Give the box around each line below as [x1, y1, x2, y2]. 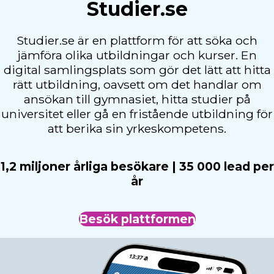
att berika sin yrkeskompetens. [48, 120, 226, 136]
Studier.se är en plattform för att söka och [17, 32, 257, 48]
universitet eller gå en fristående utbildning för [1, 106, 273, 121]
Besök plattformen [78, 212, 196, 227]
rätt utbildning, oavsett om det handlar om [12, 76, 262, 92]
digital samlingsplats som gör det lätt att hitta [3, 62, 271, 77]
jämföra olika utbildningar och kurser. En [17, 47, 257, 62]
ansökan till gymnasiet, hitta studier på [23, 91, 251, 106]
